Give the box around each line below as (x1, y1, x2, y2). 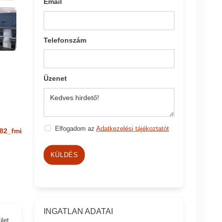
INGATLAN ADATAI (44, 207, 113, 216)
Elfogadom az (55, 124, 96, 132)
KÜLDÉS (50, 151, 78, 159)
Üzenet (44, 74, 67, 82)
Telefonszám (44, 36, 87, 44)
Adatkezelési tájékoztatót (96, 124, 169, 132)
